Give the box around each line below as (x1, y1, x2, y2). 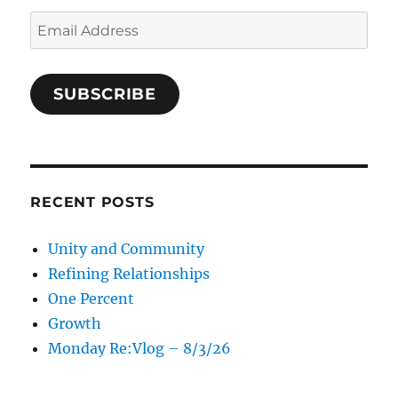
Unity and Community (48, 239, 205, 258)
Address (29, 38, 86, 57)
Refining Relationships (48, 264, 211, 283)
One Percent (48, 289, 135, 307)
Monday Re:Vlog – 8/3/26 (48, 338, 232, 357)
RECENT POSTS (30, 193, 155, 211)
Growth (48, 314, 102, 332)
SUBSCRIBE (53, 84, 157, 104)
